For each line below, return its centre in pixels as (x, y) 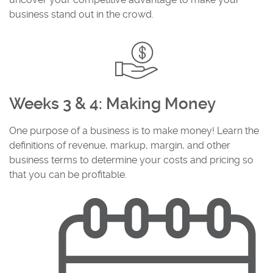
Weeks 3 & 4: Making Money (112, 104)
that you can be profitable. (68, 175)
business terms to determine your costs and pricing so (131, 160)
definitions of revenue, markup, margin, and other (120, 146)
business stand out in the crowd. (81, 14)
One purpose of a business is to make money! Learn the (134, 131)
